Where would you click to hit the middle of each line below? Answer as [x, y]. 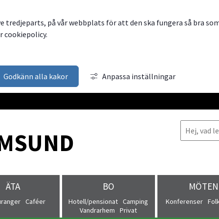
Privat [128, 210]
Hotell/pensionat [93, 202]
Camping [135, 202]
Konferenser [184, 202]
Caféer [35, 202]
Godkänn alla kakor [36, 76]
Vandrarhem [97, 210]
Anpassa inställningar [139, 76]
